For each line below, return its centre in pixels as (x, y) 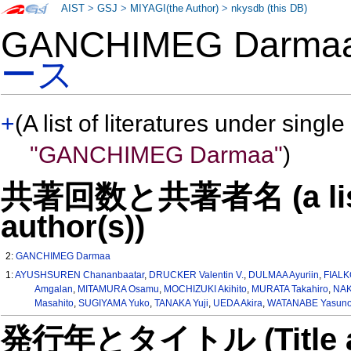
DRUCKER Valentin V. (197, 275)
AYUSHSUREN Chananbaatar (80, 275)
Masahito (54, 304)
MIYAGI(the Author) (175, 9)
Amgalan (53, 289)
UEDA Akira (237, 304)
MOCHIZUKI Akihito (205, 289)
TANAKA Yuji (181, 304)
